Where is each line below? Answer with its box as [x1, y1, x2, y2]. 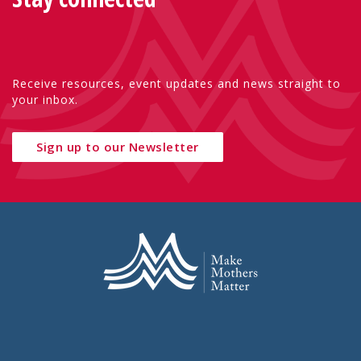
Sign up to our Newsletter [36, 139, 199, 156]
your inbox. [12, 92, 78, 108]
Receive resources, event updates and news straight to [12, 76, 341, 92]
